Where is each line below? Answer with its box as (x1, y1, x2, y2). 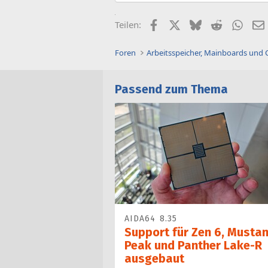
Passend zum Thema (115, 82, 228, 96)
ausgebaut (124, 251, 184, 266)
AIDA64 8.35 (124, 214, 177, 224)
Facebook (159, 17, 199, 30)
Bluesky (200, 17, 233, 30)
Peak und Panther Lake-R (124, 238, 262, 252)
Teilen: (115, 19, 141, 31)
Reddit (221, 17, 248, 30)
